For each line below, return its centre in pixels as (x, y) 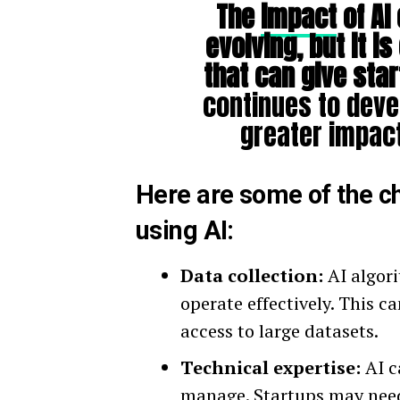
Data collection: (252, 276)
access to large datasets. (279, 331)
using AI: (185, 231)
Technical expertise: (271, 368)
